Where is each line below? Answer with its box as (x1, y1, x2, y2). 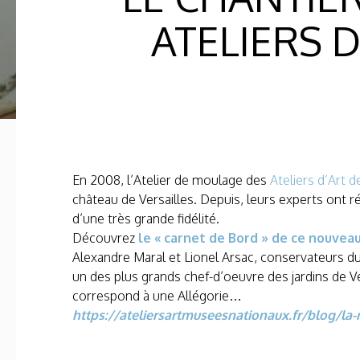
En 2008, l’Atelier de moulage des (72, 172, 270, 189)
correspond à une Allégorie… (72, 288, 242, 305)
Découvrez (72, 230, 138, 247)
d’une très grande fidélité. (72, 211, 219, 227)
